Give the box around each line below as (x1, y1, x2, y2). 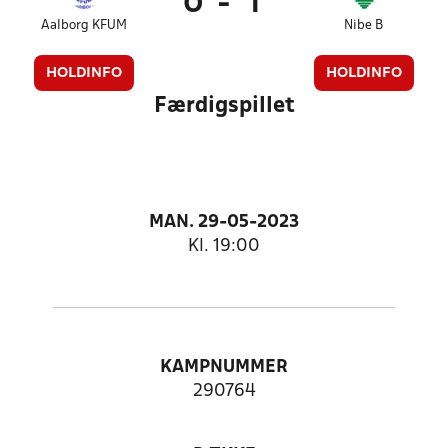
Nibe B (344, 19, 384, 32)
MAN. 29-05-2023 (149, 214, 299, 231)
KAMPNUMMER (160, 359, 288, 376)
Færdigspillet (153, 96, 295, 116)
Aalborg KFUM (41, 19, 128, 32)
